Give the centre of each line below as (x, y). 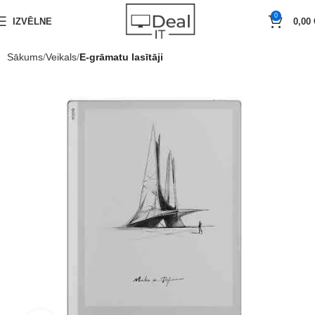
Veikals (61, 57)
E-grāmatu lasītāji (121, 57)
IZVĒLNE (32, 21)
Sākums (25, 57)
